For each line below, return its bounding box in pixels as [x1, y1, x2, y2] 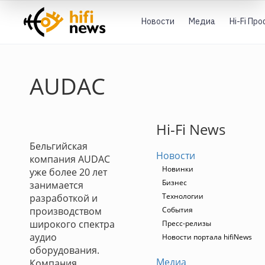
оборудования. [30, 244, 99, 257]
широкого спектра [30, 218, 115, 231]
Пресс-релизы [162, 218, 211, 228]
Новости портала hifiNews [162, 232, 252, 242]
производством [30, 205, 102, 218]
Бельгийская [30, 140, 88, 153]
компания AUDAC [30, 153, 110, 166]
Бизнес [162, 177, 187, 188]
